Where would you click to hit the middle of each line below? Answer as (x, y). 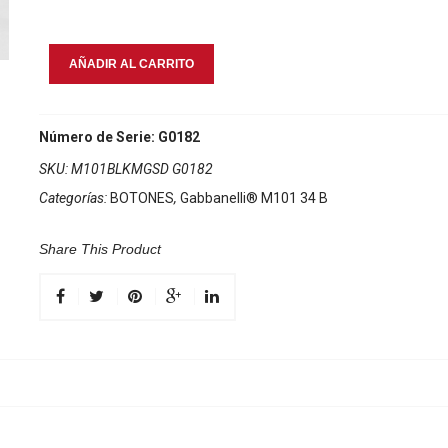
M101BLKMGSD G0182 (142, 169)
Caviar (59, 103)
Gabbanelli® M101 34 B (254, 198)
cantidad (67, 127)
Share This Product (100, 249)
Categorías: (74, 198)
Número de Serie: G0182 (119, 137)
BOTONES (142, 198)
